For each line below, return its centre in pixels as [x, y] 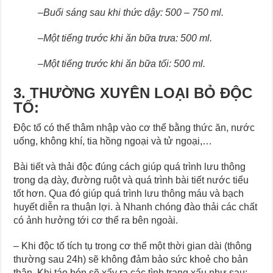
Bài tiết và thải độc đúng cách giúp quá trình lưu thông [130, 166]
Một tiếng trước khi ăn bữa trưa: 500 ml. [128, 38]
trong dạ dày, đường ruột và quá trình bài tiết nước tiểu [131, 180]
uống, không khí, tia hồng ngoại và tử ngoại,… [113, 141]
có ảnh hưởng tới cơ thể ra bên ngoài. [96, 220]
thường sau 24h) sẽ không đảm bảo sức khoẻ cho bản [131, 259]
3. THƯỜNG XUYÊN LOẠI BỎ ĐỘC [133, 93]
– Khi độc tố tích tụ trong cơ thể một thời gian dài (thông [133, 246]
